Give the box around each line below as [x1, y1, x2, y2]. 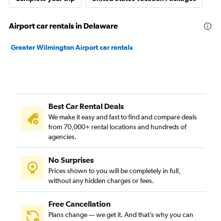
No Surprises [48, 155, 94, 164]
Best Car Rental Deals [48, 102, 124, 110]
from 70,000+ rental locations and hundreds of [48, 123, 186, 131]
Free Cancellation [48, 199, 110, 208]
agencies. [48, 133, 76, 141]
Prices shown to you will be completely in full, [48, 167, 181, 175]
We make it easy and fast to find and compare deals [48, 113, 197, 121]
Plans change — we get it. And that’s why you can [48, 211, 193, 219]
